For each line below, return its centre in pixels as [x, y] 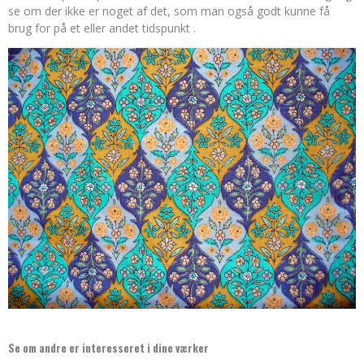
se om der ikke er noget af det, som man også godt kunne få [169, 11]
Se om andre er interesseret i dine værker [108, 348]
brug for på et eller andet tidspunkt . [102, 28]
